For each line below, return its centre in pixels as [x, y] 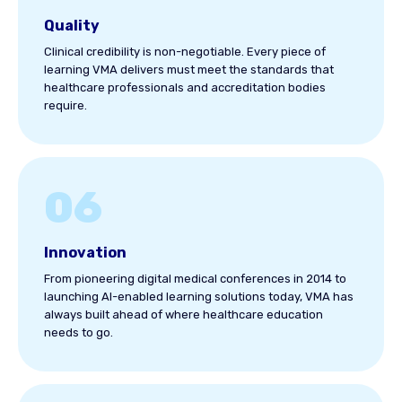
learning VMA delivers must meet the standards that [189, 70]
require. [66, 105]
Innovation [85, 253]
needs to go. [79, 332]
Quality [72, 26]
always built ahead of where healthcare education [184, 315]
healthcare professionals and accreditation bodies [185, 87]
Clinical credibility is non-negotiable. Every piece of [185, 52]
